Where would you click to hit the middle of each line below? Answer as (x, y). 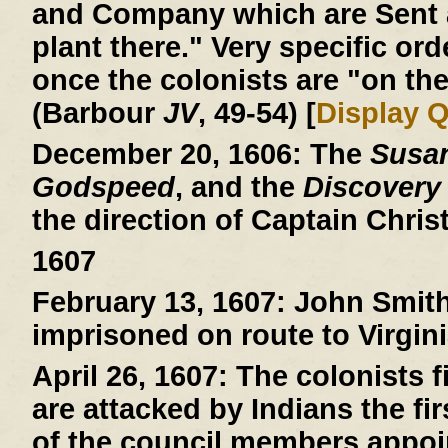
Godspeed (103, 187)
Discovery (371, 187)
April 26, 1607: (129, 376)
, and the (238, 187)
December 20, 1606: (166, 154)
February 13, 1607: (158, 302)
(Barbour (97, 113)
